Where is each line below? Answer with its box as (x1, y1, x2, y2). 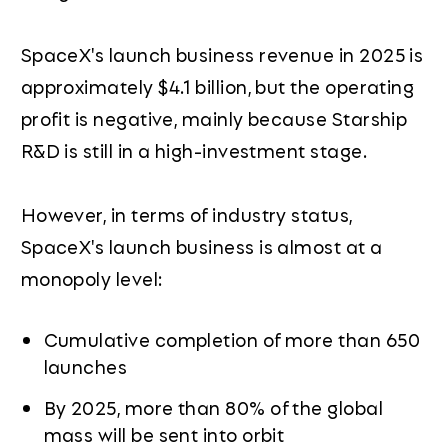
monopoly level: (20, 264, 163, 293)
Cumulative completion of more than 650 (43, 325, 420, 354)
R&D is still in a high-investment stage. (20, 136, 367, 165)
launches (43, 352, 128, 381)
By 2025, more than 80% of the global (43, 393, 384, 422)
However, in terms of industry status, (20, 200, 353, 229)
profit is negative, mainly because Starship (20, 104, 408, 133)
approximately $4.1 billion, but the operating (20, 72, 415, 101)
